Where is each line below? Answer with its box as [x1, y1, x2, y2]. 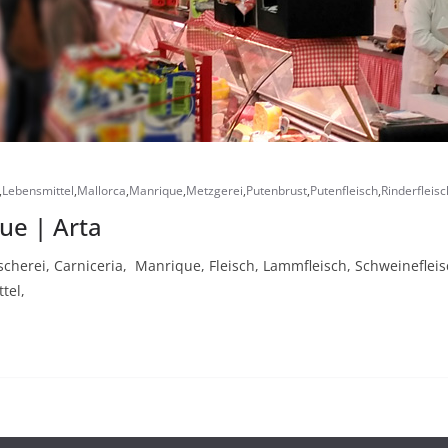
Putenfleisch [310, 182, 378, 199]
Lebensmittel [2, 182, 74, 199]
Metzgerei [186, 182, 243, 199]
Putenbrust [246, 182, 307, 199]
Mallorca [77, 182, 126, 199]
